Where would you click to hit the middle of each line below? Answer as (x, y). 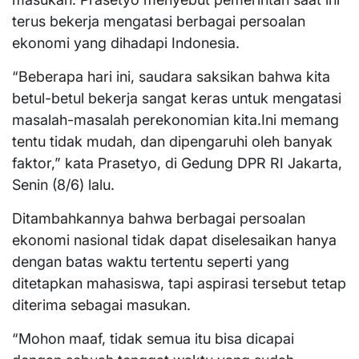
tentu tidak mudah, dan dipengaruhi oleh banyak (172, 141)
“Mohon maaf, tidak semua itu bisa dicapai (153, 338)
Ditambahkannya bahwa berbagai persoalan (159, 218)
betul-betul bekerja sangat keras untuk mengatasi (177, 98)
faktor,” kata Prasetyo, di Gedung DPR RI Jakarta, (177, 163)
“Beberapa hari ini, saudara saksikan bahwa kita (171, 76)
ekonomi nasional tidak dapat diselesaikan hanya (174, 240)
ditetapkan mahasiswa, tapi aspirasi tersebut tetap (179, 283)
